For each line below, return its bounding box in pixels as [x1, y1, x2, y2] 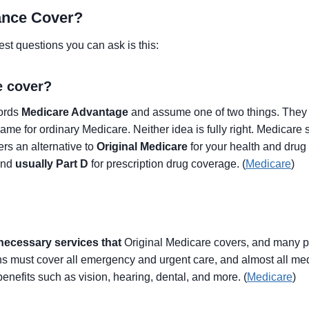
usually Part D [15, 158, 88, 170]
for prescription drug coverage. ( [88, 158, 246, 170]
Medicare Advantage [21, 106, 128, 118]
